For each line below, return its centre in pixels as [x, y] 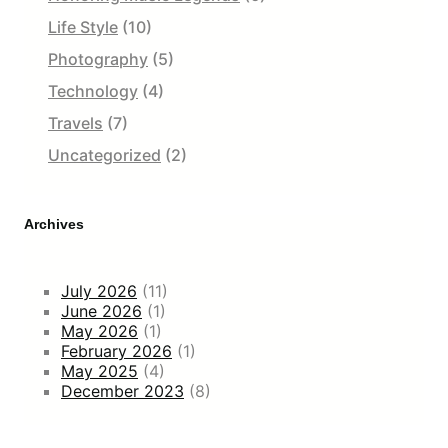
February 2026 [116, 350]
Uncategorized [104, 154]
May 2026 [99, 330]
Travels [75, 122]
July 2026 [99, 290]
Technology [93, 90]
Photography [98, 58]
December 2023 [122, 390]
